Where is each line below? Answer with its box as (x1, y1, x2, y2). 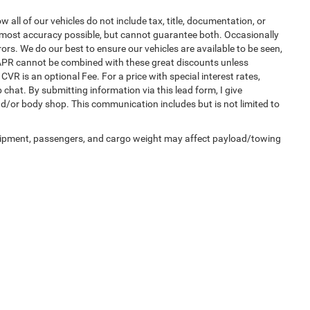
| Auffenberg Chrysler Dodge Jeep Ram (25, 259, 171, 269)
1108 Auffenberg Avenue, (175, 259, 271, 269)
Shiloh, (271, 259, 298, 269)
